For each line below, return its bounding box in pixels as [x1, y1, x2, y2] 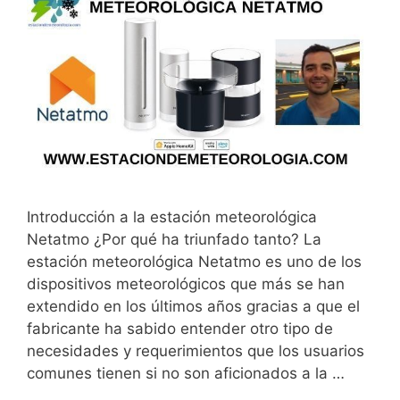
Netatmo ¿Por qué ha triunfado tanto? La [27, 229, 321, 248]
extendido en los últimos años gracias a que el [27, 296, 360, 315]
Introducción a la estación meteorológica [27, 207, 317, 226]
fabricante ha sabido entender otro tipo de [27, 319, 333, 337]
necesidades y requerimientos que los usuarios [27, 341, 364, 360]
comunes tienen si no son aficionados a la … [27, 363, 345, 382]
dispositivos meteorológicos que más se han [27, 274, 345, 293]
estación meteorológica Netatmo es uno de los [27, 252, 362, 271]
